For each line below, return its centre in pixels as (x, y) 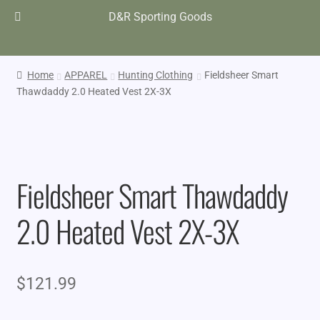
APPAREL (86, 75)
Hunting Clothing (156, 75)
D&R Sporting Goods (160, 17)
